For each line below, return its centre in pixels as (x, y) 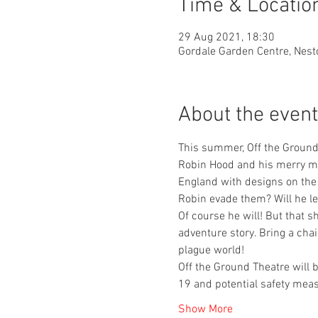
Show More (205, 309)
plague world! (211, 251)
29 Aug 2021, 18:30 (226, 38)
